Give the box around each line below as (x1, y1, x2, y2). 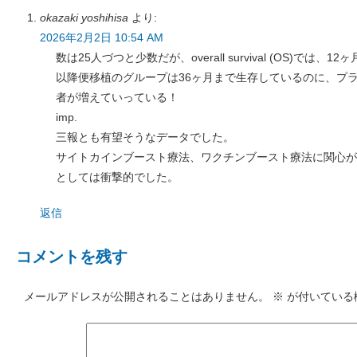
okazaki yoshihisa (40, 10, 128, 24)
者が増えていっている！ (56, 90, 178, 104)
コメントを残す (16, 247, 127, 265)
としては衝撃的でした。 (56, 170, 178, 183)
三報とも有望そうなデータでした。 (56, 130, 234, 143)
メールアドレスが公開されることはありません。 (24, 289, 269, 303)
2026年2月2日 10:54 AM (40, 30, 163, 44)
